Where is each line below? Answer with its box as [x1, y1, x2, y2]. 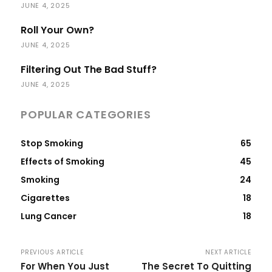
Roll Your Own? [21, 22, 94, 37]
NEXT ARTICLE [205, 247, 251, 257]
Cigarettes [21, 191, 70, 204]
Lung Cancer [21, 209, 76, 222]
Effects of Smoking [21, 155, 104, 168]
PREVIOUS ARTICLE [21, 247, 84, 257]
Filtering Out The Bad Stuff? [21, 62, 157, 76]
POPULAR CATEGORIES [21, 106, 151, 122]
